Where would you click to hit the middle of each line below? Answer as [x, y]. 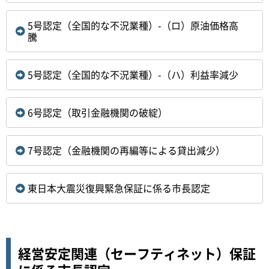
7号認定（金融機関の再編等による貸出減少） [126, 150]
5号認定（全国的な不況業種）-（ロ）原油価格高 [133, 25]
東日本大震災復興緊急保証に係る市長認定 [119, 188]
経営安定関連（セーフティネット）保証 [137, 253]
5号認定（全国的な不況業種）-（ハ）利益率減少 [133, 74]
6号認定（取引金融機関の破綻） [98, 112]
